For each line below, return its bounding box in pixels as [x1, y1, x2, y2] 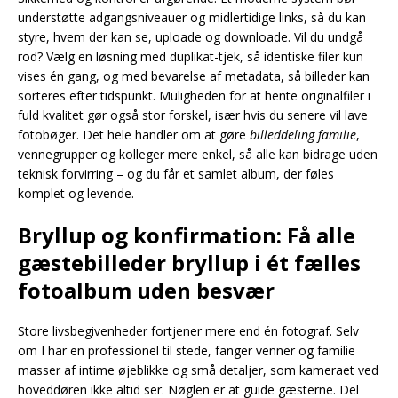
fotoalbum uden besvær [18, 275, 275, 305]
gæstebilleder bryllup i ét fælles [18, 248, 361, 277]
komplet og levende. [18, 185, 134, 202]
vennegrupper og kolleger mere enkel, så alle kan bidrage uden [18, 146, 378, 163]
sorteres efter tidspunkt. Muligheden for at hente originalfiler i [18, 87, 370, 104]
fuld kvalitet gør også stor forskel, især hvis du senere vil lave [18, 107, 368, 123]
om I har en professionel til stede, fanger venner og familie [18, 342, 355, 359]
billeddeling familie [250, 126, 356, 143]
